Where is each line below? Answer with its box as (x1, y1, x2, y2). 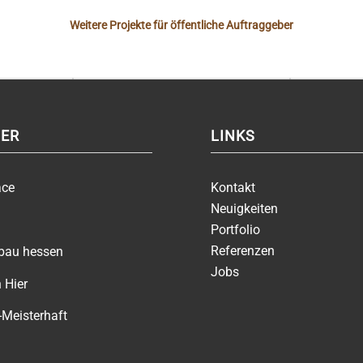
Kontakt (211, 179, 256, 195)
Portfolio (211, 221, 261, 237)
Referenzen (211, 242, 275, 258)
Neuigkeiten (211, 200, 279, 216)
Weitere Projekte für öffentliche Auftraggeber (70, 19, 293, 32)
